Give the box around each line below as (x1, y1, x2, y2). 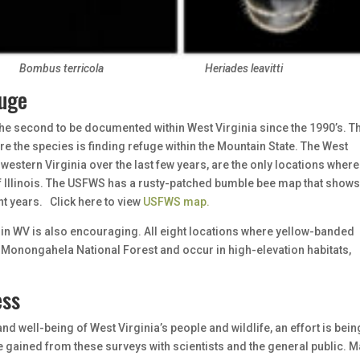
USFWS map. (143, 194, 211, 208)
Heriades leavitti (205, 61, 284, 75)
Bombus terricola (19, 61, 104, 75)
